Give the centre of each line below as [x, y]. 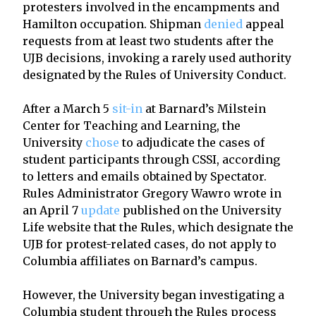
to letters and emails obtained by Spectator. [145, 176]
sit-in [127, 108]
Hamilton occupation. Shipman [113, 24]
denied [223, 24]
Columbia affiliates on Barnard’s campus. [140, 261]
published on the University [201, 210]
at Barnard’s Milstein [204, 108]
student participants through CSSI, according [151, 159]
